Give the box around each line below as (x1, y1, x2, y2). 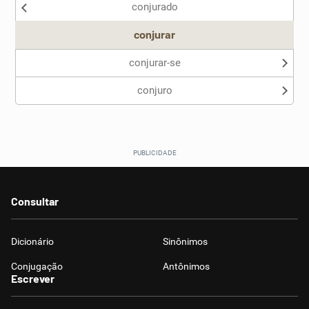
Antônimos (163, 261, 210, 272)
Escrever (11, 272, 54, 285)
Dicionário (11, 236, 54, 247)
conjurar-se (128, 57, 181, 69)
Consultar (11, 195, 59, 208)
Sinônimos (163, 236, 208, 247)
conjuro (137, 84, 172, 97)
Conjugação (11, 261, 63, 272)
